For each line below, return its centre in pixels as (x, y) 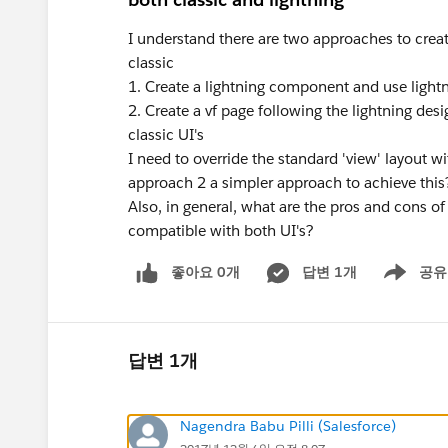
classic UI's (166, 134)
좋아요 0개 (205, 272)
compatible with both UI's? (221, 230)
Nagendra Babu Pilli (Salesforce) (288, 425)
